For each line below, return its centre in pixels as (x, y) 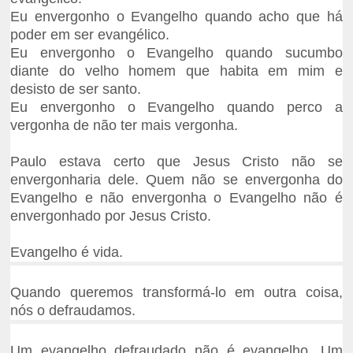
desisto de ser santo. (76, 89)
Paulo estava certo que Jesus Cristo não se (176, 162)
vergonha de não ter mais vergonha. (124, 126)
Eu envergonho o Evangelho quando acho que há (176, 17)
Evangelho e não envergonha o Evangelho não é (176, 198)
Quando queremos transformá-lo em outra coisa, (176, 293)
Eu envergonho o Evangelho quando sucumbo (176, 53)
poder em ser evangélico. (90, 35)
